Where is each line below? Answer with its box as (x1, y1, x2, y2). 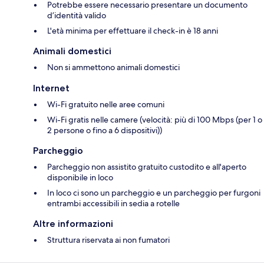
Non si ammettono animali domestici (47, 62, 180, 73)
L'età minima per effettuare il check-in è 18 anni (47, 25, 218, 37)
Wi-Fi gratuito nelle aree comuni (47, 99, 164, 110)
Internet (33, 82, 70, 94)
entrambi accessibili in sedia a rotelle (47, 198, 180, 209)
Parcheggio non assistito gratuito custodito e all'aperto (47, 161, 246, 173)
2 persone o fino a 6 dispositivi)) (47, 125, 162, 136)
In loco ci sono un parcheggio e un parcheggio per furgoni (47, 187, 260, 199)
